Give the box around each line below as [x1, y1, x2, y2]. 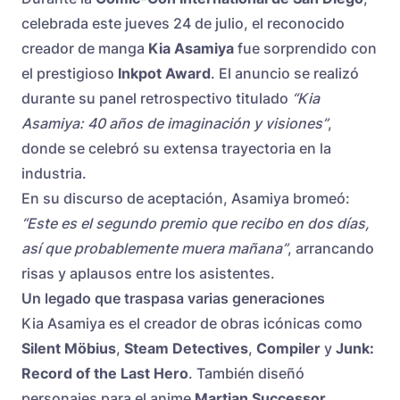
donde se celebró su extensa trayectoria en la [21, 139, 331, 158]
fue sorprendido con [234, 39, 377, 58]
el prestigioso [21, 64, 118, 83]
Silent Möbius [21, 339, 116, 358]
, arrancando [287, 239, 374, 258]
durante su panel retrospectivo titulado [21, 89, 292, 108]
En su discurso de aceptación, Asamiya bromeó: [21, 189, 350, 208]
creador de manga [21, 39, 148, 58]
